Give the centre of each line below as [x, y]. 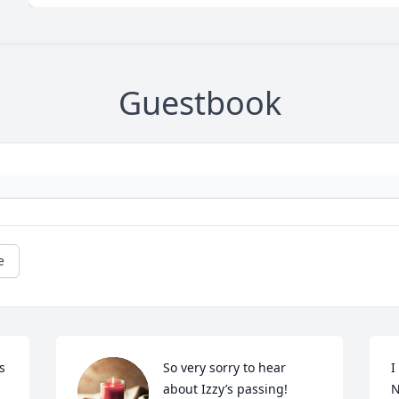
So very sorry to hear [225, 367]
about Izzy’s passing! [226, 389]
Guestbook [199, 103]
